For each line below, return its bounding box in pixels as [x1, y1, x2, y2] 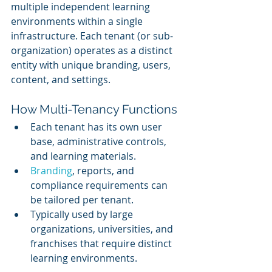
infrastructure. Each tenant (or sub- [11, 29, 173, 43]
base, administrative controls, [30, 135, 169, 149]
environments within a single [11, 15, 145, 29]
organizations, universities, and [30, 222, 175, 236]
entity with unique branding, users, [11, 58, 173, 72]
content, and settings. [11, 73, 110, 87]
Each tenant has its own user [30, 120, 165, 134]
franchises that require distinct [30, 237, 174, 251]
